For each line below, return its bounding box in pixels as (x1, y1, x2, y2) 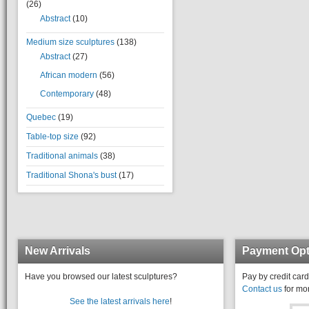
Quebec (26, 112, 56, 122)
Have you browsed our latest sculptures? (25, 272, 177, 281)
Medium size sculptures (26, 37, 114, 47)
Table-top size (26, 132, 79, 141)
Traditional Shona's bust (26, 170, 117, 180)
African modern (40, 70, 97, 80)
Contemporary (40, 89, 94, 99)
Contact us (242, 284, 282, 294)
